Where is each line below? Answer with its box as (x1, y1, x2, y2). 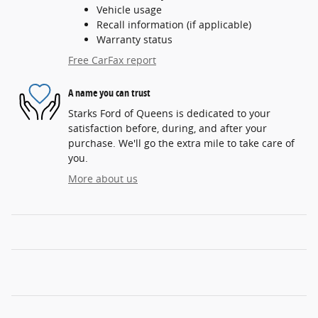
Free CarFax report (68, 53, 156, 67)
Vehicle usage (97, 3, 162, 17)
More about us (68, 172, 138, 186)
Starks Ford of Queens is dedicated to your (68, 106, 270, 121)
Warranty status (97, 33, 172, 47)
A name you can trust (68, 85, 150, 99)
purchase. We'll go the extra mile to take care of (68, 136, 295, 150)
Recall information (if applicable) (97, 18, 251, 32)
